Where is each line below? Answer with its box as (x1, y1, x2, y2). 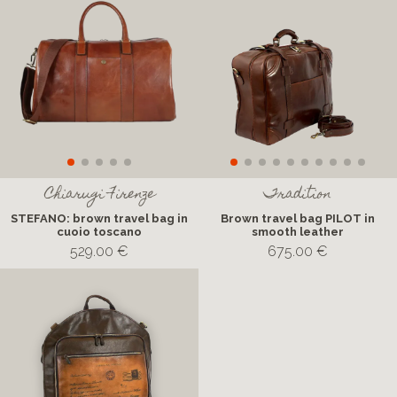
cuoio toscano (57, 225, 142, 238)
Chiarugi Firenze (43, 182, 155, 208)
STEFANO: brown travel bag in (11, 212, 188, 225)
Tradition (264, 182, 331, 208)
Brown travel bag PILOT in (221, 212, 375, 225)
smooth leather (252, 225, 344, 238)
